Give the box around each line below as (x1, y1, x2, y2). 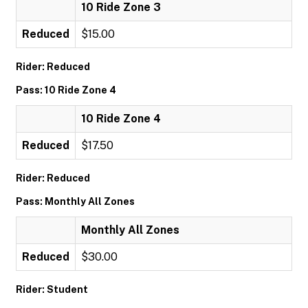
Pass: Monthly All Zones (16, 196, 135, 207)
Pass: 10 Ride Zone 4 (16, 85, 116, 96)
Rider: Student (16, 284, 88, 295)
